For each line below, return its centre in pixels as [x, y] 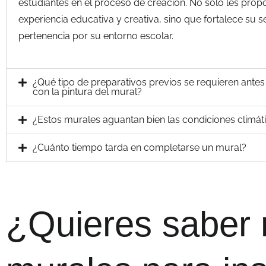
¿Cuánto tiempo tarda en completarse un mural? [140, 148]
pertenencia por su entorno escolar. [96, 36]
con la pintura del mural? [87, 92]
